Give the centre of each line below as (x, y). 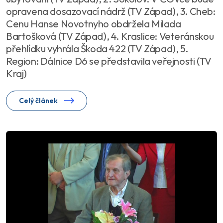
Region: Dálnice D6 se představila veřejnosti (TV (109, 61)
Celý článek (39, 101)
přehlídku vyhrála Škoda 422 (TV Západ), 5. (97, 49)
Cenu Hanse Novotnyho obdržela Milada (94, 24)
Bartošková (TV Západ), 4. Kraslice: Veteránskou (110, 36)
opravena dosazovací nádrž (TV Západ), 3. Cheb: (111, 11)
